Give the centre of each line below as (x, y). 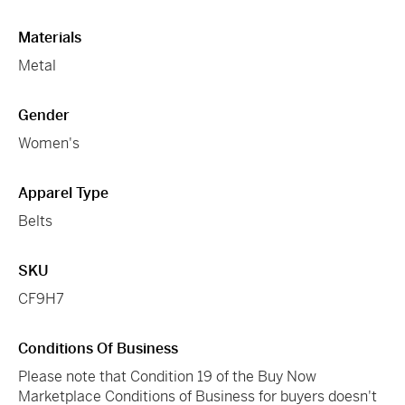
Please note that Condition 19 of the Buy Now (167, 376)
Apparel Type (63, 193)
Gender (44, 115)
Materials (50, 37)
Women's (49, 143)
